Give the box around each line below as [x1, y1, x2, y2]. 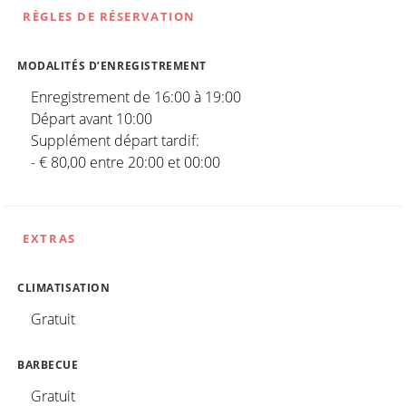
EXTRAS [23, 229, 76, 246]
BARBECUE [17, 357, 79, 372]
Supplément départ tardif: [31, 130, 199, 150]
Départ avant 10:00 [31, 108, 152, 129]
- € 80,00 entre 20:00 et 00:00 [31, 151, 220, 172]
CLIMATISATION [17, 280, 111, 295]
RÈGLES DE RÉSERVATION [23, 7, 196, 24]
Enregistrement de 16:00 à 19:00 [31, 86, 241, 107]
